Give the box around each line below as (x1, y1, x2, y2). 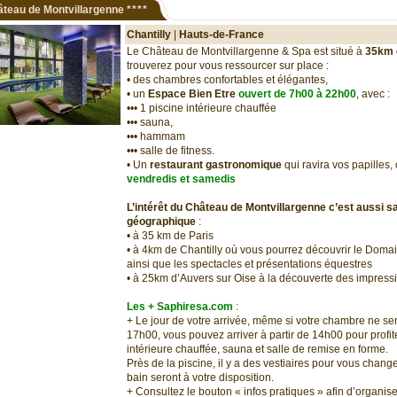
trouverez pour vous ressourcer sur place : (127, 59, 329, 72)
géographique (127, 215, 196, 228)
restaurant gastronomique (150, 159, 282, 171)
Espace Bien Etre (148, 88, 238, 100)
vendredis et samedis (127, 173, 236, 185)
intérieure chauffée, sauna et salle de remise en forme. (127, 343, 388, 355)
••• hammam (127, 130, 185, 143)
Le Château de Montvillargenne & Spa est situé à (127, 45, 365, 58)
